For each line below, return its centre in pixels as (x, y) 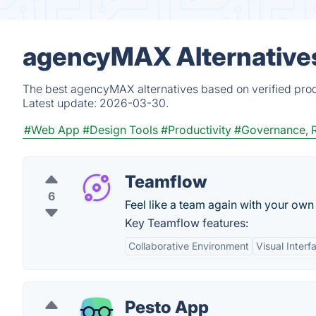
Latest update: (61, 103)
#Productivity (196, 130)
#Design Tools (120, 130)
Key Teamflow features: (187, 223)
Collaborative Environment (189, 246)
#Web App (52, 130)
